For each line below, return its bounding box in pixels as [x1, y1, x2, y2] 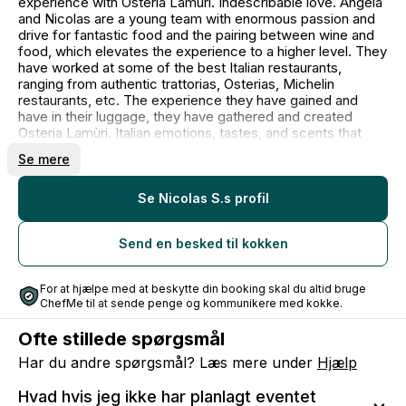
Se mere [18, 151, 70, 167]
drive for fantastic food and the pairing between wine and [18, 26, 374, 43]
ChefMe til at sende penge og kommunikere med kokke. [40, 296, 343, 310]
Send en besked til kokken [118, 236, 288, 251]
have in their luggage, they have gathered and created [18, 108, 353, 125]
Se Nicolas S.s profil [137, 190, 269, 206]
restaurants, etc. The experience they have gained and [18, 92, 358, 109]
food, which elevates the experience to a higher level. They [18, 43, 387, 60]
